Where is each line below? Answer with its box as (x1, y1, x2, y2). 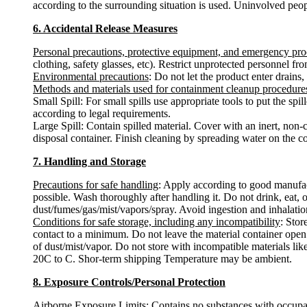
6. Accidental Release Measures (33, 22, 177, 34)
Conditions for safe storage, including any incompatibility (33, 215, 280, 228)
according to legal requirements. (33, 107, 171, 119)
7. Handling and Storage (33, 155, 146, 167)
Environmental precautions (33, 70, 149, 82)
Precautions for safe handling (33, 178, 158, 191)
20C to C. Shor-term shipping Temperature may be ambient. (33, 252, 292, 265)
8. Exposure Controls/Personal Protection (33, 275, 225, 288)
